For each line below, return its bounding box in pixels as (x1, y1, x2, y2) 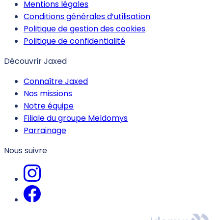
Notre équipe (24, 100, 74, 111)
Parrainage (24, 124, 66, 136)
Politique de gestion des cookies (24, 23, 145, 34)
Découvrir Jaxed (4, 55, 67, 67)
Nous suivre (4, 144, 47, 156)
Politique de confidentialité (24, 35, 125, 47)
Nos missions (24, 87, 72, 99)
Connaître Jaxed (24, 75, 88, 87)
